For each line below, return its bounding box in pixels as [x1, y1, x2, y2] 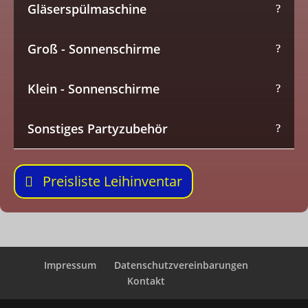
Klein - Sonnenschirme [27, 80, 159, 97]
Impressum [44, 258, 97, 272]
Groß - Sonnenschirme [27, 41, 160, 57]
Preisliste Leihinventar [43, 172, 182, 190]
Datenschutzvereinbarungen [114, 258, 249, 272]
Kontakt [127, 274, 166, 287]
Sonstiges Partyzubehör [27, 120, 168, 137]
